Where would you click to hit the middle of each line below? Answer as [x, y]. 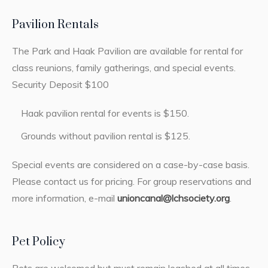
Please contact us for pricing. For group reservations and [131, 182]
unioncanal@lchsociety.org [173, 198]
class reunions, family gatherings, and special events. [124, 68]
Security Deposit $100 [60, 85]
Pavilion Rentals [55, 25]
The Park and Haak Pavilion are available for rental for [127, 51]
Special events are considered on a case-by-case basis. [130, 165]
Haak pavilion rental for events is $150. [105, 113]
